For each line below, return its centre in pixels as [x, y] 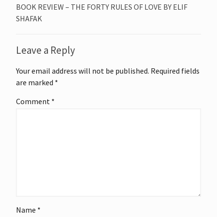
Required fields [175, 70]
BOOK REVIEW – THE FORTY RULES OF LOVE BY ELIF [102, 7]
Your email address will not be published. [83, 70]
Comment [34, 101]
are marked [35, 82]
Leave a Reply [46, 50]
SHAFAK [29, 18]
